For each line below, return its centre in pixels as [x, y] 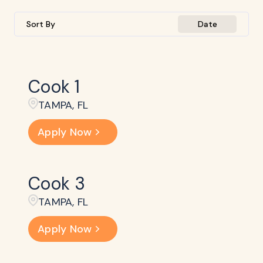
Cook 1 [54, 87]
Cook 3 [57, 183]
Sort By [41, 24]
